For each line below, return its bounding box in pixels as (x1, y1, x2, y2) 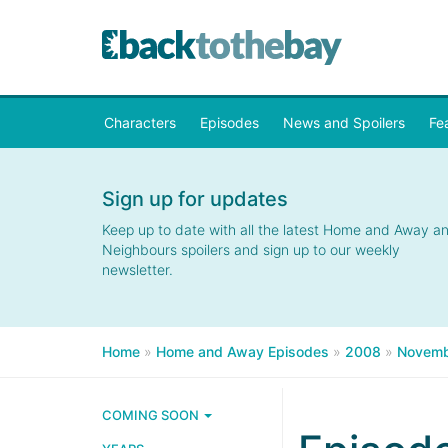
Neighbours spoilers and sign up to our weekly (102, 241, 400, 258)
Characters (104, 114, 176, 131)
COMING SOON (102, 407, 202, 423)
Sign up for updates (102, 187, 288, 211)
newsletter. (102, 261, 173, 278)
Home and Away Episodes (156, 343, 329, 360)
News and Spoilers (283, 114, 405, 131)
